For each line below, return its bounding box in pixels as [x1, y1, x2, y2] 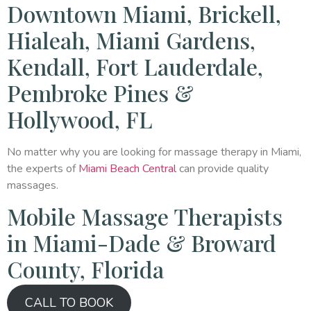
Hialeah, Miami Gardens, [7, 24, 255, 55]
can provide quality [179, 160, 269, 176]
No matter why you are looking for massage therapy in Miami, [7, 144, 301, 160]
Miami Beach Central [78, 160, 179, 176]
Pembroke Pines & [7, 77, 194, 108]
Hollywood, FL [7, 103, 153, 134]
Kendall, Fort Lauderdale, [7, 51, 263, 81]
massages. [7, 177, 58, 193]
